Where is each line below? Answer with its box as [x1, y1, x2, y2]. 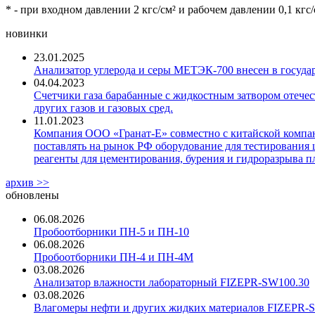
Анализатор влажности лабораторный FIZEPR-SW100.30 [34, 276, 309, 288]
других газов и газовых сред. [34, 101, 173, 114]
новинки [6, 27, 48, 39]
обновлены [6, 188, 59, 201]
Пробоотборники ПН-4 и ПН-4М [34, 250, 193, 263]
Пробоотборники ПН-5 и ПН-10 [34, 225, 189, 238]
